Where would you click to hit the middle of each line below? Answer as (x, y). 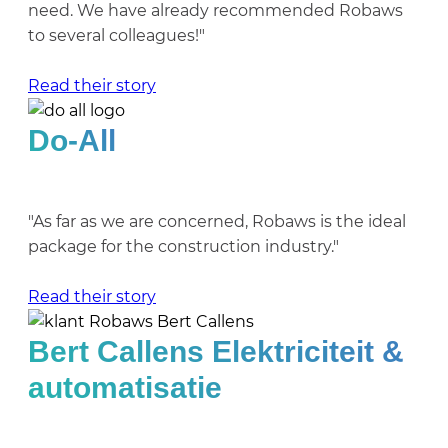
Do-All (72, 140)
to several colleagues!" (116, 35)
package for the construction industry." (183, 246)
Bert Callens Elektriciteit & (216, 351)
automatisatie (125, 387)
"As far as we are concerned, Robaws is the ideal (217, 221)
